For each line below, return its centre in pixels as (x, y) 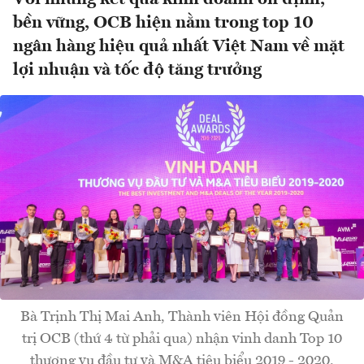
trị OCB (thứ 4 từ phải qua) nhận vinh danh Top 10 (182, 339)
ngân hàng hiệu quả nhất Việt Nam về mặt (179, 47)
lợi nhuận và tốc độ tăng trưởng (137, 71)
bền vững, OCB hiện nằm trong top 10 (163, 24)
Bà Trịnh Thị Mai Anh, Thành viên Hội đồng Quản (182, 317)
